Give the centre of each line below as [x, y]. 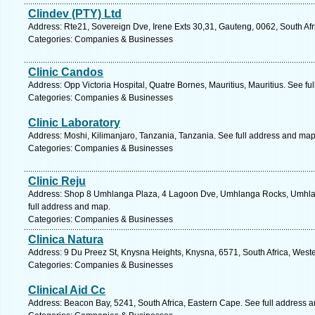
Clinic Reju [57, 181]
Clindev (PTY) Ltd [75, 14]
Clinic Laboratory [74, 123]
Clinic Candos [66, 72]
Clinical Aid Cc [67, 290]
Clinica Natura [66, 239]
